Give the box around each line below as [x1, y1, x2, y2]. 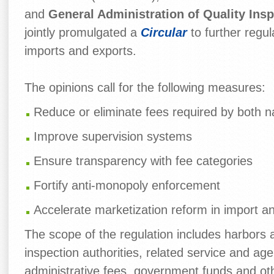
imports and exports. [24, 44, 136, 58]
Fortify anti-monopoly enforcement [34, 179, 220, 193]
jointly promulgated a [24, 26, 141, 40]
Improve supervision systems [34, 130, 192, 144]
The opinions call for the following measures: [24, 81, 265, 95]
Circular [141, 26, 187, 40]
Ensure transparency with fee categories [34, 154, 253, 168]
